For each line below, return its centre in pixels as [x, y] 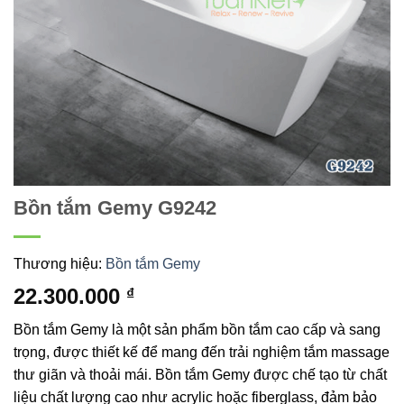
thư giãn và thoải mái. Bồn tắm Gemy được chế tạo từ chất [200, 375]
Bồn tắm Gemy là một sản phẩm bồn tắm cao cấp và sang [197, 330]
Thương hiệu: [60, 264]
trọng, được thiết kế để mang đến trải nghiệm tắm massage [202, 353]
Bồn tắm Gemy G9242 [115, 208]
